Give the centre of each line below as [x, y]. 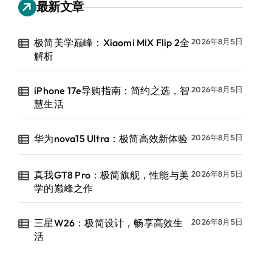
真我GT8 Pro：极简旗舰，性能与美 [112, 175]
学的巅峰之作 [64, 188]
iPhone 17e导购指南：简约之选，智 [112, 90]
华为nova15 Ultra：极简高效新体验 [111, 138]
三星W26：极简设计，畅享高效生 [109, 223]
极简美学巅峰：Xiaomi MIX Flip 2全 [112, 42]
